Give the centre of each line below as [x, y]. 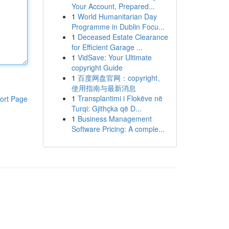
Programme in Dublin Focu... [118, 27]
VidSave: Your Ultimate [114, 57]
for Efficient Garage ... [107, 47]
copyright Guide [97, 67]
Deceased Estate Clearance [123, 37]
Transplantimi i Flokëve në [120, 98]
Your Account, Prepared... [113, 6]
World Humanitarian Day [117, 16]
